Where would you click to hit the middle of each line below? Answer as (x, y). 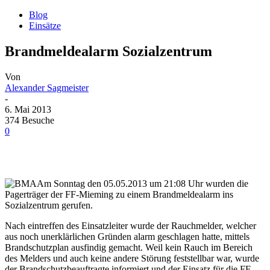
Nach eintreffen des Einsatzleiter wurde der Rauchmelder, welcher (130, 226)
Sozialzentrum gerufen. (49, 205)
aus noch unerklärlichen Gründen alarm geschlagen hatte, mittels (127, 237)
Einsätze (45, 26)
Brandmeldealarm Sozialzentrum (108, 52)
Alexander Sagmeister (47, 88)
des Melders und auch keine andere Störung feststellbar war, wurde (132, 258)
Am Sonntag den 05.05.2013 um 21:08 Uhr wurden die (143, 184)
